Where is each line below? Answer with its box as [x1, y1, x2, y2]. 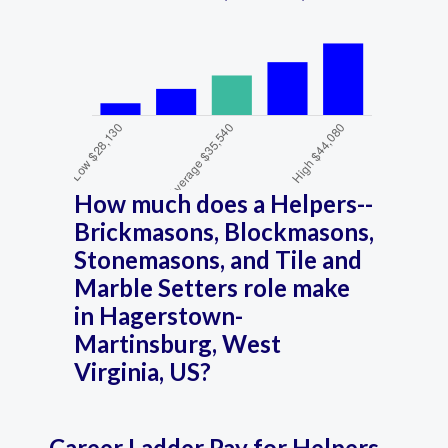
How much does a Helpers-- [74, 189, 373, 218]
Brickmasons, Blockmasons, [74, 217, 374, 246]
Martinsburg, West [74, 329, 281, 358]
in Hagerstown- [74, 301, 243, 330]
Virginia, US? [74, 357, 211, 386]
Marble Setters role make [74, 273, 350, 302]
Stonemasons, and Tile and [74, 245, 362, 274]
